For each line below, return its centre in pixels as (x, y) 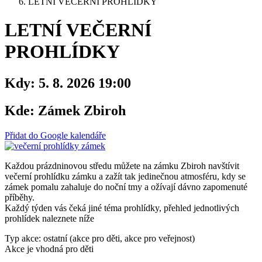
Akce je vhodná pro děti (49, 249)
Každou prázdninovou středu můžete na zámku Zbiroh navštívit (122, 166)
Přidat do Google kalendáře (55, 135)
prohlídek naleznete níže (49, 218)
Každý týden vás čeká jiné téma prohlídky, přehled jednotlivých (122, 208)
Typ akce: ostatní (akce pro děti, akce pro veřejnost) (100, 238)
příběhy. (20, 197)
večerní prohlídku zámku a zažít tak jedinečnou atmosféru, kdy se (125, 176)
